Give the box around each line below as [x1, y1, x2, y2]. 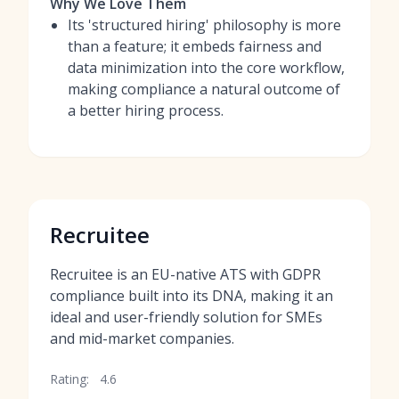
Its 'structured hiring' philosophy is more [68, 15, 341, 35]
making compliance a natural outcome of [68, 79, 340, 99]
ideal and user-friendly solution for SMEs [50, 307, 322, 327]
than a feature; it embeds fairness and [68, 37, 322, 56]
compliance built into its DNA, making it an [50, 286, 333, 305]
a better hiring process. [68, 101, 224, 120]
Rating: [50, 370, 89, 387]
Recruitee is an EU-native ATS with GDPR [50, 265, 321, 284]
